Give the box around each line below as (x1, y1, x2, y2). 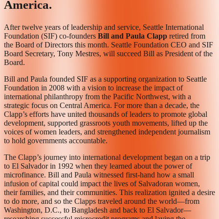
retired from (167, 31, 205, 40)
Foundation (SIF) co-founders (4, 31, 96, 40)
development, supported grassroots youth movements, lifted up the (4, 118, 208, 127)
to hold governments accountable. (4, 136, 108, 145)
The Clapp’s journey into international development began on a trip (4, 153, 210, 161)
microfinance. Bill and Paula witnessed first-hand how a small (4, 170, 194, 179)
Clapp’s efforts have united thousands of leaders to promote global (4, 109, 207, 118)
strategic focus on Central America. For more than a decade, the (4, 101, 199, 109)
